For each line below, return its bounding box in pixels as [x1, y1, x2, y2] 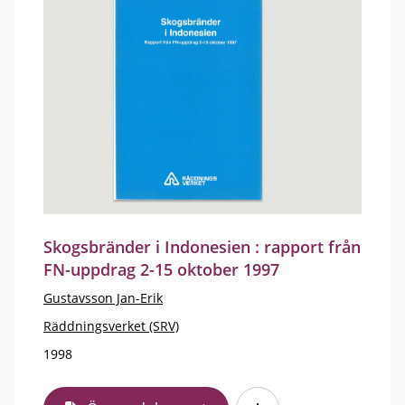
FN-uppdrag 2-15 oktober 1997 [43, 259, 279, 280]
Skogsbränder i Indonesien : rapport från [43, 236, 361, 258]
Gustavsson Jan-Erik [43, 289, 163, 306]
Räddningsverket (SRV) [43, 317, 179, 334]
